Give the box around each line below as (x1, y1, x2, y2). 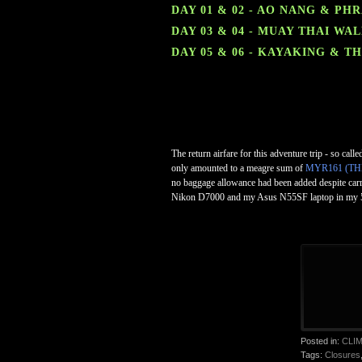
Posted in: (301, 336, 342, 346)
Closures (325, 350, 360, 360)
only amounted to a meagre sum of (171, 162, 305, 174)
